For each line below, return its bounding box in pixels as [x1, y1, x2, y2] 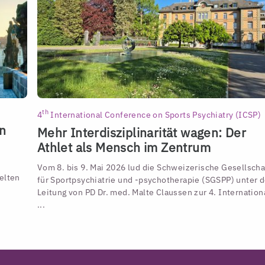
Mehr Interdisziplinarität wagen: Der [37, 124, 247, 141]
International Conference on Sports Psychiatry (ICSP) [49, 108, 261, 120]
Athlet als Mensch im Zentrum [37, 139, 211, 156]
